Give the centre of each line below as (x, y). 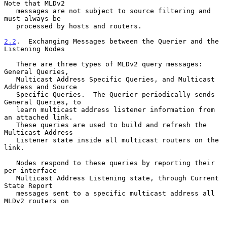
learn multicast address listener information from (10, 109)
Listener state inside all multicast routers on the (10, 140)
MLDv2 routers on (36, 201)
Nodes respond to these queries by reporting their (10, 163)
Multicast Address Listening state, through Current (10, 178)
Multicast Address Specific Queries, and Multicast (10, 79)
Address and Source (41, 87)
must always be (32, 18)
